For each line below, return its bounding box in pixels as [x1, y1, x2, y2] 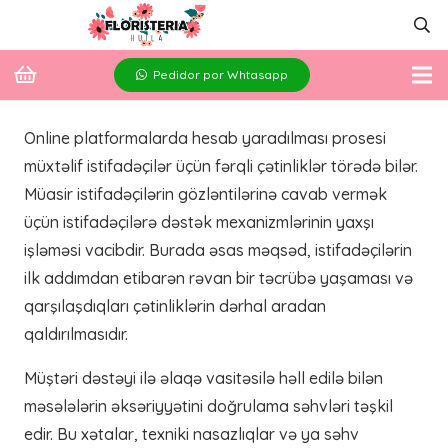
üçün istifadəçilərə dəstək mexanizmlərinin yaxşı [24, 212, 374, 232]
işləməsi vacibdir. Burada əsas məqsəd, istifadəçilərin [24, 240, 412, 260]
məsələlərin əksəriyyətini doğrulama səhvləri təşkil [24, 396, 393, 416]
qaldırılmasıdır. [24, 324, 128, 344]
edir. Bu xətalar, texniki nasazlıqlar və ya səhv [24, 424, 359, 444]
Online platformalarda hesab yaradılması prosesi [24, 128, 386, 148]
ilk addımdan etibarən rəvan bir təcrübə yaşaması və [24, 268, 413, 288]
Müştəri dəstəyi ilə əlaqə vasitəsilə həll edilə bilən [24, 368, 383, 388]
